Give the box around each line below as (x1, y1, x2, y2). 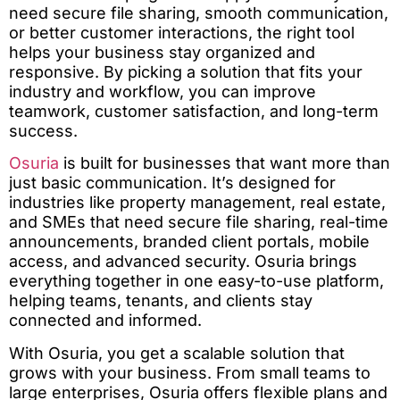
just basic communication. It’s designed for (9, 173, 336, 193)
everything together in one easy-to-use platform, (9, 271, 384, 291)
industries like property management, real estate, (9, 193, 386, 212)
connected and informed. (9, 311, 202, 330)
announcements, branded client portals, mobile (9, 232, 370, 252)
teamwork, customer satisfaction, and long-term (9, 101, 379, 121)
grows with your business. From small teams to (9, 362, 371, 382)
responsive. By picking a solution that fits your (9, 62, 362, 81)
